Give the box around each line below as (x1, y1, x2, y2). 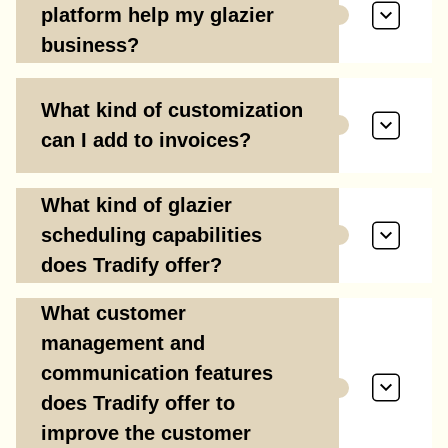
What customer (41, 301, 186, 324)
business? (41, 34, 139, 57)
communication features (41, 361, 273, 384)
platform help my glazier (41, 4, 274, 27)
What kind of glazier (41, 194, 232, 217)
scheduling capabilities (41, 224, 262, 247)
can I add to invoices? (41, 129, 251, 152)
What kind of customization (41, 99, 303, 122)
